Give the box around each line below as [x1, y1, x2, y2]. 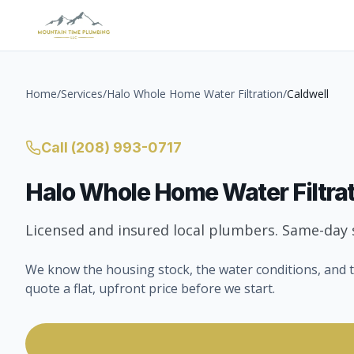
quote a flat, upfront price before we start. [25, 280, 275, 297]
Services [61, 86, 103, 101]
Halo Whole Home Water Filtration [107, 86, 283, 101]
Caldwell [287, 86, 329, 101]
